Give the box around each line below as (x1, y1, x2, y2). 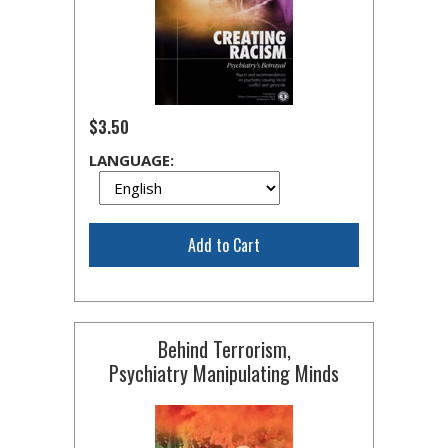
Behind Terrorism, (157, 334, 291, 364)
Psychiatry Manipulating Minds (109, 358, 339, 388)
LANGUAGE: (89, 150, 174, 170)
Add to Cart (188, 233, 260, 257)
